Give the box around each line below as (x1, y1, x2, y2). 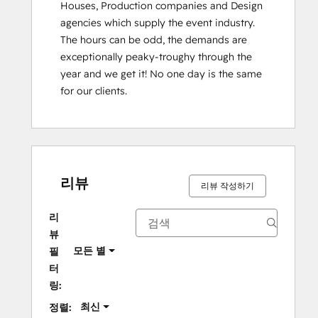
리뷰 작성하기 (201, 180, 254, 191)
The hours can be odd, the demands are (60, 33, 247, 46)
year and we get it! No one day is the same (60, 67, 262, 80)
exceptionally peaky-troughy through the (60, 50, 252, 63)
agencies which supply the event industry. (60, 16, 255, 29)
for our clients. (60, 84, 127, 97)
